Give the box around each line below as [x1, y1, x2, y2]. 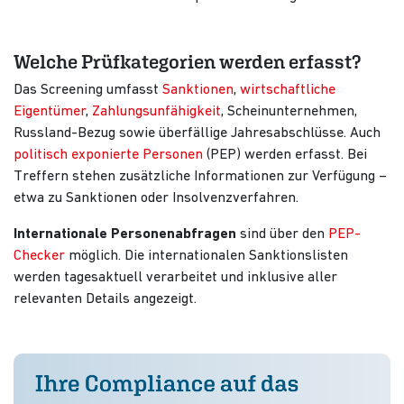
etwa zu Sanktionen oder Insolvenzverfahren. [14, 191, 298, 206]
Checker [14, 249, 65, 263]
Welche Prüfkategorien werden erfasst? [14, 50, 361, 72]
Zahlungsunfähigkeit [92, 105, 221, 119]
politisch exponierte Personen [14, 148, 203, 162]
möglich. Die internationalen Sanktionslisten [65, 249, 348, 263]
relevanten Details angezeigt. [14, 292, 197, 307]
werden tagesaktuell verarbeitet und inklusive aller [14, 271, 337, 285]
